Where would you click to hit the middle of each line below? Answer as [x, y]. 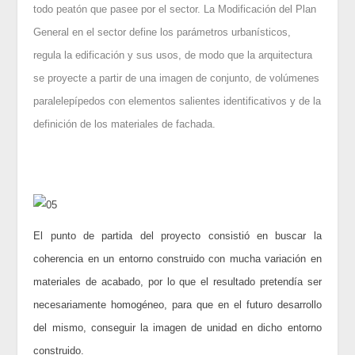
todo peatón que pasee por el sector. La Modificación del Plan [175, 10]
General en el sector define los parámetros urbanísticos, [162, 32]
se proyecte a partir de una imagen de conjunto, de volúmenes [177, 78]
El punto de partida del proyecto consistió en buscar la [177, 236]
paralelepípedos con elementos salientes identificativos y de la [177, 101]
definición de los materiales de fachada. [125, 124]
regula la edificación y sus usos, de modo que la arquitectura [173, 55]
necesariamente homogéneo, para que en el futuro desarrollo [177, 305]
